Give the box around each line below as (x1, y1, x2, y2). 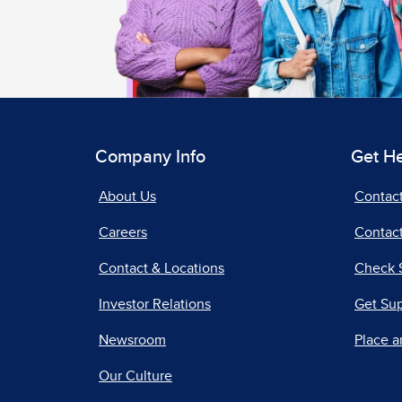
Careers (99, 225, 147, 240)
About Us (99, 189, 156, 205)
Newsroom (99, 333, 166, 348)
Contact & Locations (99, 261, 224, 276)
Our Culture (99, 369, 172, 384)
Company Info (95, 148, 205, 167)
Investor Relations (99, 297, 211, 312)
